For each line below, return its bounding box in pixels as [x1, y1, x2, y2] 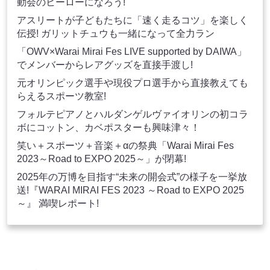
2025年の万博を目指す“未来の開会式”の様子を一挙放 [17, 171, 247, 182]
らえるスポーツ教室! [17, 90, 106, 101]
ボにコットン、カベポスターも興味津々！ [17, 122, 200, 133]
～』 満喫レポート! [17, 198, 99, 209]
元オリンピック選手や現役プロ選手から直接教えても [17, 77, 248, 88]
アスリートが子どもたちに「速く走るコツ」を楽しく [17, 14, 248, 25]
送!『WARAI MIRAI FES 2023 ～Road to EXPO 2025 [17, 184, 244, 195]
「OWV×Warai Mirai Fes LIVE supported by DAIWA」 [17, 46, 246, 57]
